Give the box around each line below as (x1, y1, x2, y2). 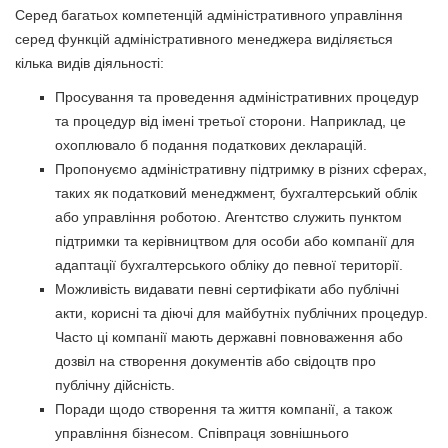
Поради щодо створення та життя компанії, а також (55, 400, 392, 417)
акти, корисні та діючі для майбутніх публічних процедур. (55, 304, 428, 321)
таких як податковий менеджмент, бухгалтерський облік (55, 184, 417, 201)
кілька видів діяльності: (15, 54, 164, 71)
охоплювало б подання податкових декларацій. (55, 136, 367, 153)
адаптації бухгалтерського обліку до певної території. (55, 256, 403, 273)
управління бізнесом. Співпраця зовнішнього (55, 424, 349, 441)
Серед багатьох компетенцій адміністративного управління (15, 6, 403, 23)
